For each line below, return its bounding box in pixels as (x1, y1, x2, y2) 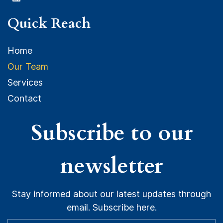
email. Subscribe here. (66, 202, 157, 213)
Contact (7, 93, 41, 104)
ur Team (14, 61, 48, 72)
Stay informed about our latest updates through (12, 188, 211, 199)
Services (7, 77, 43, 88)
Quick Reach (7, 13, 91, 33)
